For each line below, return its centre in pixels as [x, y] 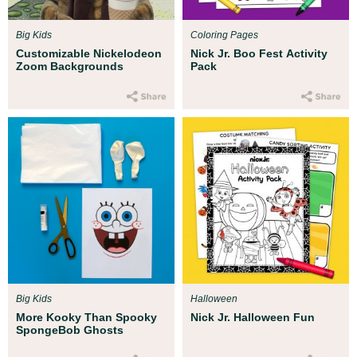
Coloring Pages [224, 35]
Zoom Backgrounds [70, 66]
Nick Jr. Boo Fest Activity [259, 53]
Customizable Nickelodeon [89, 53]
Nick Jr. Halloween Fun [253, 317]
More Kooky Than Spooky [86, 317]
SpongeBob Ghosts [70, 330]
